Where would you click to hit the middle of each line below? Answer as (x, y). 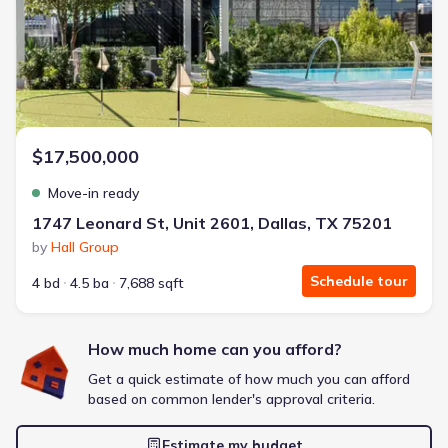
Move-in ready (93, 193)
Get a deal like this (224, 80)
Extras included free (99, 31)
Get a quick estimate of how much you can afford (249, 379)
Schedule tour (359, 281)
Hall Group (85, 247)
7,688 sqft (151, 283)
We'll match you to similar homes (224, 113)
